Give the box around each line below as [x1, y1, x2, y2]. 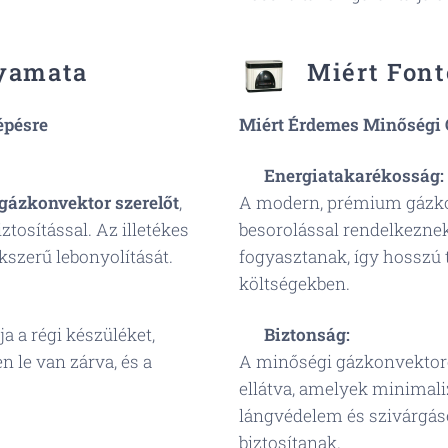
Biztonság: [264, 323, 350, 346]
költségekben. [239, 272, 350, 295]
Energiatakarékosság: [264, 164, 444, 187]
